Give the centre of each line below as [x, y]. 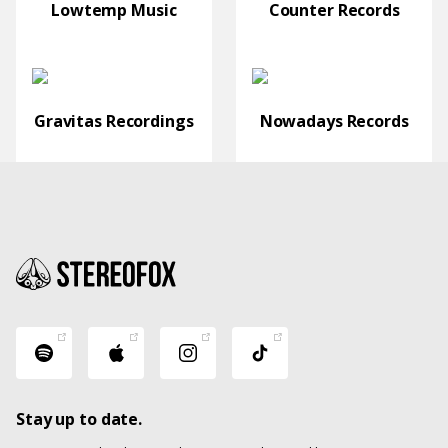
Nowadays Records [334, 121]
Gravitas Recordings [113, 121]
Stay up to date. [79, 419]
